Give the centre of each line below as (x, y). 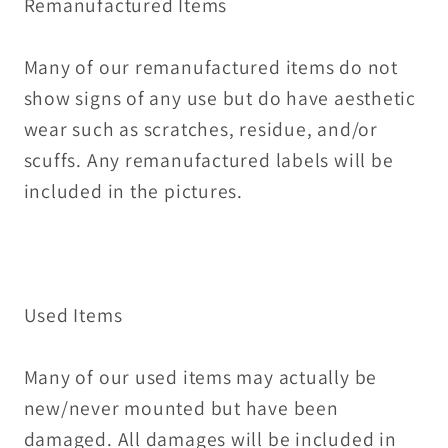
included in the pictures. (135, 190)
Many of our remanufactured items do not (210, 66)
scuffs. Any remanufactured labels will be (208, 159)
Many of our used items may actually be (200, 376)
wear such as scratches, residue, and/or (200, 128)
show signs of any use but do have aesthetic (220, 97)
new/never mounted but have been (181, 407)
